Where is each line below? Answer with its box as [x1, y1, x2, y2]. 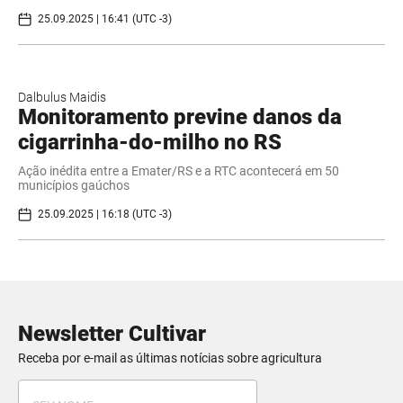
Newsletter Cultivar [18, 320, 206, 346]
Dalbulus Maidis [18, 89, 106, 104]
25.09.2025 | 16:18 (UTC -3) [38, 208, 172, 220]
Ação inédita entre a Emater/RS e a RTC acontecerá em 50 [18, 163, 339, 178]
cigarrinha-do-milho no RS [18, 129, 282, 155]
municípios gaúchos [18, 177, 130, 193]
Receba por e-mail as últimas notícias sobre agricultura [18, 350, 322, 365]
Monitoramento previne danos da [18, 103, 342, 130]
